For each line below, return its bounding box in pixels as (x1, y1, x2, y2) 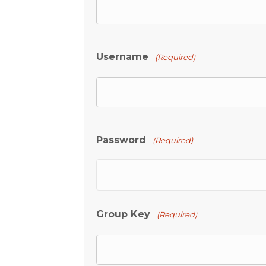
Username (96, 51, 148, 62)
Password (96, 134, 146, 145)
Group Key (96, 208, 150, 220)
